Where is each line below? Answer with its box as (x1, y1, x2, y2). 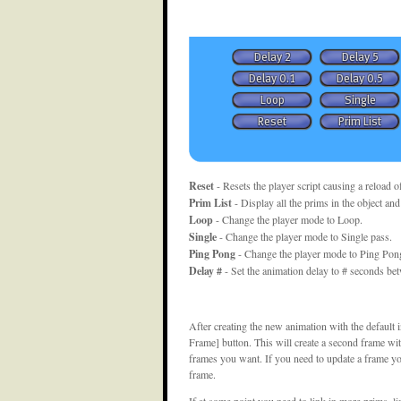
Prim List (189, 194, 232, 210)
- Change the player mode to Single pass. (217, 228, 392, 243)
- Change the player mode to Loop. (213, 211, 363, 226)
